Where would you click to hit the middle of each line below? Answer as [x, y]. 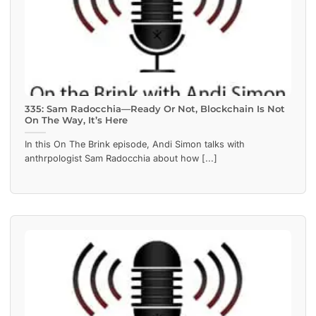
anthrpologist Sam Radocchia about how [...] [121, 159]
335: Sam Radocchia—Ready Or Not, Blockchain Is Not [155, 109]
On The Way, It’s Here [76, 121]
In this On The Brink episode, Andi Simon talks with [135, 145]
